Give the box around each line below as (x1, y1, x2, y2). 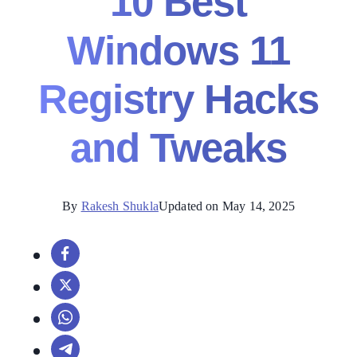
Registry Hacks (38, 76, 319, 123)
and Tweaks (69, 125, 288, 171)
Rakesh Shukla (80, 198, 159, 213)
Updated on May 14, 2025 (158, 198, 296, 213)
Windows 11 (67, 28, 290, 74)
